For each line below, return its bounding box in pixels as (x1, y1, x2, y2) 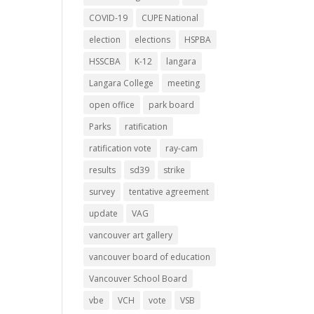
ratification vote (89, 142, 152, 154)
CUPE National (142, 12, 199, 24)
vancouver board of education (89, 251, 211, 263)
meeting (168, 77, 200, 89)
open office (89, 99, 135, 111)
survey (89, 186, 116, 198)
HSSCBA (89, 55, 121, 67)
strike (163, 164, 186, 176)
